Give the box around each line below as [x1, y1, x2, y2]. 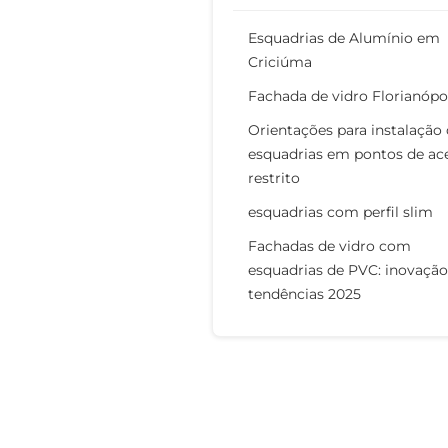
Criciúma [248, 53, 312, 72]
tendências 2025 [248, 285, 361, 304]
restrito [248, 169, 300, 188]
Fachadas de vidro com [248, 237, 411, 256]
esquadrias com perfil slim [248, 203, 433, 222]
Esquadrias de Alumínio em [248, 29, 440, 48]
